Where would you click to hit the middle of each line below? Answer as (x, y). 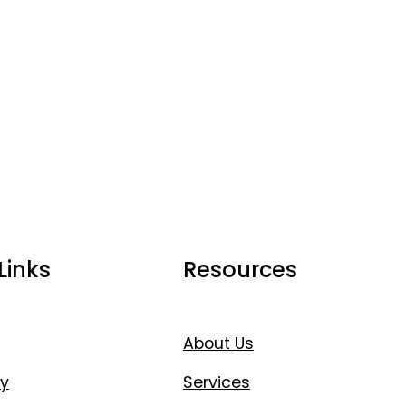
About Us (218, 344)
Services (216, 383)
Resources (240, 270)
